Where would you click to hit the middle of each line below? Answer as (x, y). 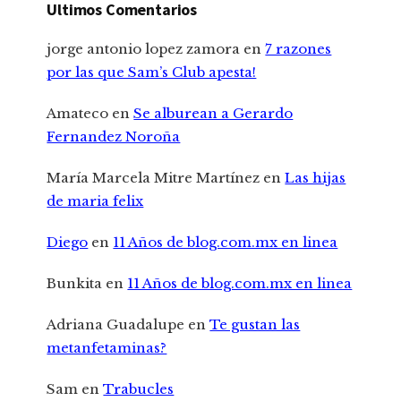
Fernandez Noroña (114, 136)
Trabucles (139, 388)
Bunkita (75, 283)
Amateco (78, 113)
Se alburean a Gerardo (213, 113)
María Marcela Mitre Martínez (154, 177)
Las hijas (316, 177)
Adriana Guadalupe (116, 324)
